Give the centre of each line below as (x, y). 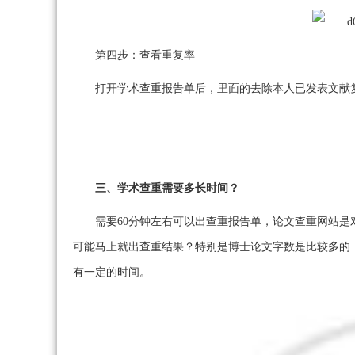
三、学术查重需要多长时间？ (167, 189)
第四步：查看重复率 (145, 55)
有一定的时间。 (112, 273)
